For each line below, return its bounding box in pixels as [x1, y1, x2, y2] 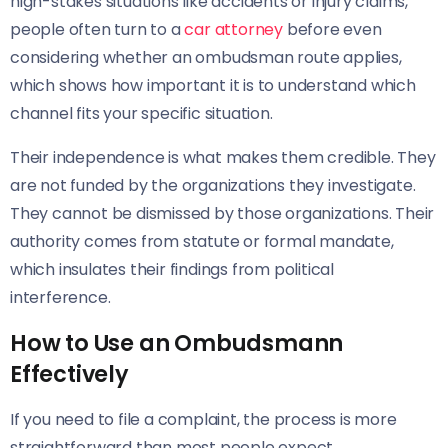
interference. [10, 286, 111, 310]
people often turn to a [10, 18, 185, 42]
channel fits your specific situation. [10, 102, 273, 126]
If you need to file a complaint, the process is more [10, 408, 397, 432]
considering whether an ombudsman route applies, [10, 46, 402, 70]
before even [283, 18, 382, 42]
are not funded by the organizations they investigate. [10, 174, 416, 198]
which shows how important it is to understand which [10, 74, 416, 98]
